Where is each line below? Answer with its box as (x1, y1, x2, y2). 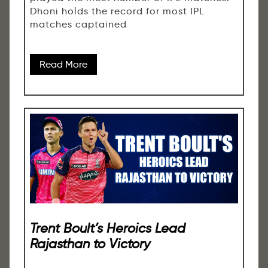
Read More (39, 58, 87, 70)
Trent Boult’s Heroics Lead (30, 219, 185, 236)
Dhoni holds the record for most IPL (30, 5, 205, 17)
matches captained (30, 18, 127, 30)
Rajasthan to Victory (30, 234, 150, 252)
